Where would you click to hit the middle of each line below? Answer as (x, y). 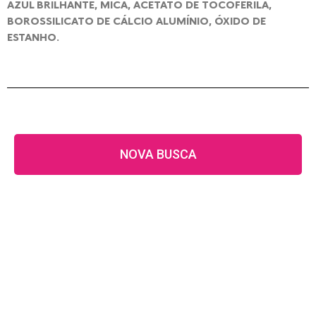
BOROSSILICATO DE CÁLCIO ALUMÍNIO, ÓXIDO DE (136, 20)
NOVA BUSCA (158, 154)
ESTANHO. (33, 36)
